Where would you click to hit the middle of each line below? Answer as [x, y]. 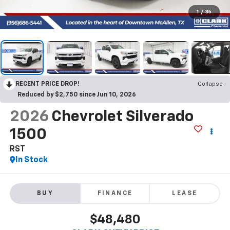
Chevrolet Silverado [122, 117]
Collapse [210, 84]
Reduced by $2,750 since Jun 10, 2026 [77, 95]
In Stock [31, 160]
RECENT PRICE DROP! [47, 84]
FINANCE [115, 194]
